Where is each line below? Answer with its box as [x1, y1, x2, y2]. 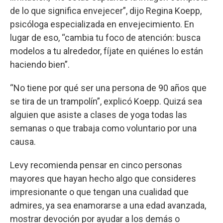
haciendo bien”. [10, 59, 70, 70]
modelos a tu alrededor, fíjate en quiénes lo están [10, 45, 203, 56]
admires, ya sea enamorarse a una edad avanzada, [10, 200, 206, 211]
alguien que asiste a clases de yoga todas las [10, 109, 187, 120]
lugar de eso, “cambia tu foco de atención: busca [10, 32, 201, 43]
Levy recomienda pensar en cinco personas [10, 159, 182, 170]
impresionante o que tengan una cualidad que [10, 186, 189, 197]
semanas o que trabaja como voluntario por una [10, 122, 197, 133]
